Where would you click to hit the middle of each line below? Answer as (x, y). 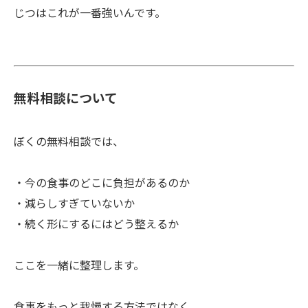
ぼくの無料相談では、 (69, 142)
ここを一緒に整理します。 (79, 266)
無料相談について (66, 99)
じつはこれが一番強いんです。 (90, 13)
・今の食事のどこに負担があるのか (102, 183)
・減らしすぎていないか (74, 204)
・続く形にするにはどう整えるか (96, 224)
